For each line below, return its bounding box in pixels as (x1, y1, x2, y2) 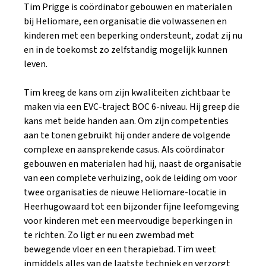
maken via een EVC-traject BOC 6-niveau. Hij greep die (24, 100, 240, 113)
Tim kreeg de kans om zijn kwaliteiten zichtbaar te (24, 86, 230, 99)
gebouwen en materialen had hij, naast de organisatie (24, 157, 242, 170)
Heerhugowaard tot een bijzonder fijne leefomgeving (24, 200, 239, 213)
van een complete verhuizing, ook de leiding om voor (24, 172, 237, 185)
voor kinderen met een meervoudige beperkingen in (24, 214, 233, 227)
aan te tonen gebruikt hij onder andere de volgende (24, 129, 230, 142)
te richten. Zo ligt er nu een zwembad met (24, 229, 194, 242)
